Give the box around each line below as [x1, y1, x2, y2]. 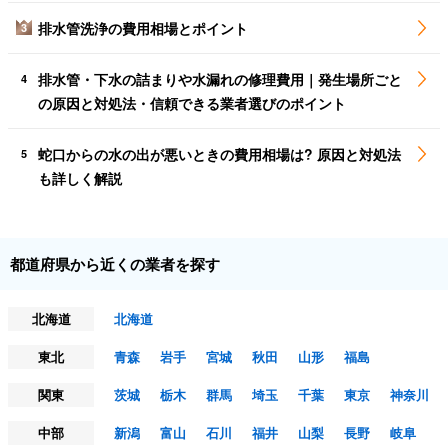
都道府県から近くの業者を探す [10, 253, 220, 276]
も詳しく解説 [38, 168, 122, 189]
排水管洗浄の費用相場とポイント [38, 18, 248, 39]
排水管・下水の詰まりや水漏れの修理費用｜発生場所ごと [38, 69, 402, 90]
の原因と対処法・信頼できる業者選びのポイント [38, 93, 346, 114]
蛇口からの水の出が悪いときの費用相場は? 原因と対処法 [38, 144, 401, 165]
